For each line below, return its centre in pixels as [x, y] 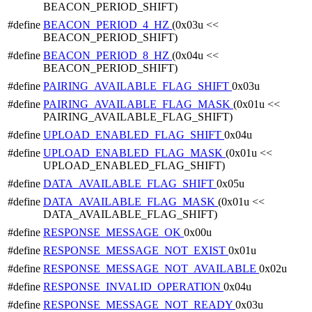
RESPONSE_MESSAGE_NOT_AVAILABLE [151, 268]
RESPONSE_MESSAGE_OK [114, 232]
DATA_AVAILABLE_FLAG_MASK [131, 201]
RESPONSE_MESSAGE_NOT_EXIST [136, 250]
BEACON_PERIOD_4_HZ [108, 24]
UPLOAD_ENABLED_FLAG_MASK [134, 153]
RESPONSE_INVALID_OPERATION [133, 286]
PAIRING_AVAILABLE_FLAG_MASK [138, 104]
